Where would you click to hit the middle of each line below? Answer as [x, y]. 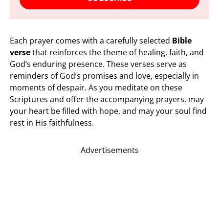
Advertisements [109, 150]
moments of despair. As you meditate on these [96, 88]
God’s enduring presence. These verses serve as [98, 64]
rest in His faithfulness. [52, 123]
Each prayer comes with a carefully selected [91, 41]
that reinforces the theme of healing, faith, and [117, 52]
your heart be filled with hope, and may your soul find [108, 111]
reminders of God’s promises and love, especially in [104, 76]
